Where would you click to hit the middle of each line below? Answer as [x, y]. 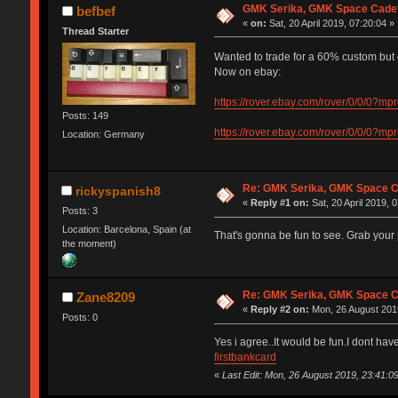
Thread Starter [95, 31]
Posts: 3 [80, 210]
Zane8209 [106, 298]
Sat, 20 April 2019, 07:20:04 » [331, 23]
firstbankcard [245, 358]
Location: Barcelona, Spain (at [126, 229]
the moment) [89, 243]
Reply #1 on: [280, 203]
